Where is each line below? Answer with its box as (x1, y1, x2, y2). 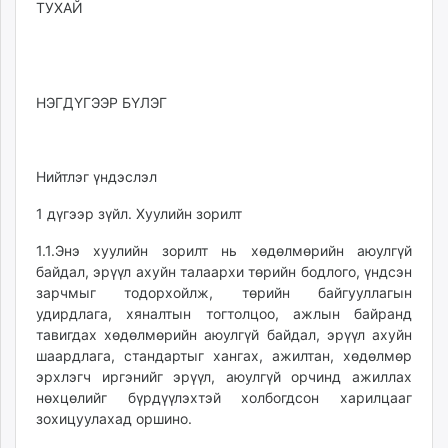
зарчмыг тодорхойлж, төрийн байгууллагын (36, 284, 412, 301)
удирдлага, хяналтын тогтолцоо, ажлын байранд (36, 305, 412, 322)
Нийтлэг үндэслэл (36, 168, 157, 185)
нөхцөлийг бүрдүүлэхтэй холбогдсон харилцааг (36, 389, 412, 406)
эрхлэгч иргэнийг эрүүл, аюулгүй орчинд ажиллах (36, 368, 412, 385)
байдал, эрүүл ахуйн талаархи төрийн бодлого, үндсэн (36, 263, 412, 280)
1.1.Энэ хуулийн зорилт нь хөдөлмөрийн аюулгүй (36, 242, 412, 259)
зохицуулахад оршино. (36, 410, 192, 427)
